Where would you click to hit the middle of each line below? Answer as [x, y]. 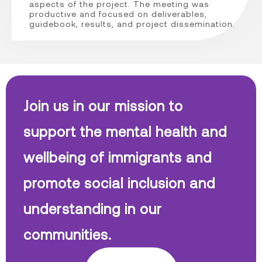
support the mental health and [125, 131]
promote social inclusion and [119, 182]
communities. [68, 234]
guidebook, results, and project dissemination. [132, 23]
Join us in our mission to [103, 105]
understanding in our [93, 208]
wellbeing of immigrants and [118, 157]
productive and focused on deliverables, [118, 13]
